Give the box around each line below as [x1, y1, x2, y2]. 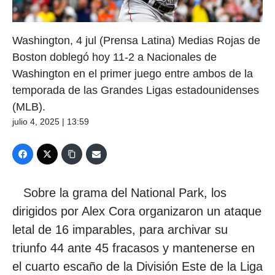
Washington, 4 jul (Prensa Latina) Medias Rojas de [12, 34, 260, 47]
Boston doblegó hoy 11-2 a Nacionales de [12, 50, 217, 63]
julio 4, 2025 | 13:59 [12, 116, 89, 126]
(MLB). [12, 100, 45, 113]
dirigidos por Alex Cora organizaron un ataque [12, 204, 261, 218]
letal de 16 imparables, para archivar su [12, 222, 228, 236]
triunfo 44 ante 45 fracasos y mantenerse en [12, 241, 255, 255]
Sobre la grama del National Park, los [12, 185, 227, 199]
